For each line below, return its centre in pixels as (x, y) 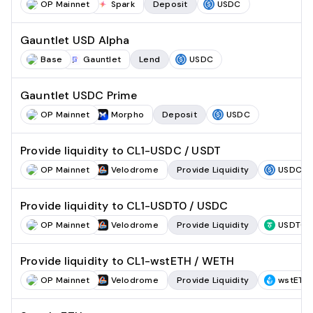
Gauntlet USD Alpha (75, 40)
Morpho (127, 115)
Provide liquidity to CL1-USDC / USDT (121, 151)
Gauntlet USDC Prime (79, 95)
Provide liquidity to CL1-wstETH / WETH (128, 261)
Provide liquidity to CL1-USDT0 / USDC (124, 206)
